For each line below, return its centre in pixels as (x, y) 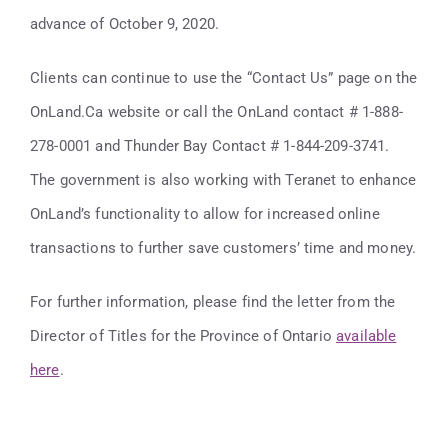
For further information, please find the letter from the (213, 301)
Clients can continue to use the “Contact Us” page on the (224, 77)
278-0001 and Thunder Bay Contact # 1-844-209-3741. (210, 145)
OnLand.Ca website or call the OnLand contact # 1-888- (216, 111)
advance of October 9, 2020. (125, 23)
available (366, 335)
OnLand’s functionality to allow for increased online (205, 213)
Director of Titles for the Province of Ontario (183, 335)
